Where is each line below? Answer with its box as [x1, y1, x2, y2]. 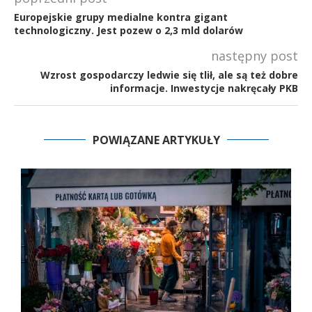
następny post [211, 47, 298, 64]
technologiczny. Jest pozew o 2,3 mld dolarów [14, 23, 243, 37]
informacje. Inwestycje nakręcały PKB [110, 81, 298, 95]
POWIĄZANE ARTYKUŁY [92, 132, 220, 148]
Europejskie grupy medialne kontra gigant [14, 10, 228, 24]
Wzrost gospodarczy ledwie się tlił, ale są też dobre [40, 68, 298, 81]
